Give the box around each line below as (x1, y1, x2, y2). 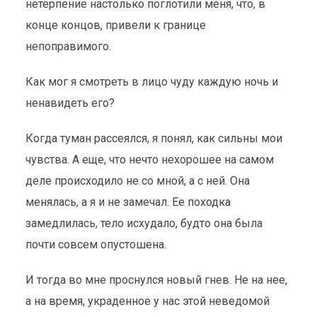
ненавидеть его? (25, 96, 115, 110)
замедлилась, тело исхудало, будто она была (25, 217, 263, 230)
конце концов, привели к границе (25, 18, 206, 32)
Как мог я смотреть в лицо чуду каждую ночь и (25, 75, 278, 88)
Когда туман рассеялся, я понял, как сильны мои (25, 132, 282, 145)
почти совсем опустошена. (25, 238, 166, 251)
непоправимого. (25, 40, 111, 53)
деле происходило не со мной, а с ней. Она (25, 174, 250, 188)
